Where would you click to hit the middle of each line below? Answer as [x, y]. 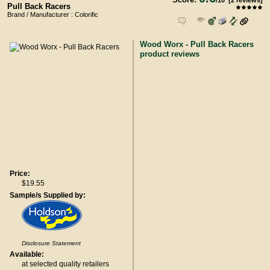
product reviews [170, 54]
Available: [27, 254]
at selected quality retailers [65, 264]
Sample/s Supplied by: [48, 195]
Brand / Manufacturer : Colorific [53, 14]
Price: [20, 174]
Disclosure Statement [51, 243]
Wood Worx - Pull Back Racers [197, 44]
